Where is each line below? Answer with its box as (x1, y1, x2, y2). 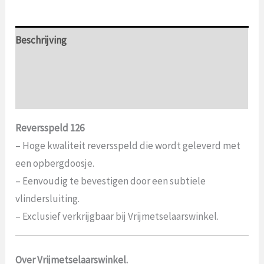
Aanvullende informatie (15, 61, 116, 74)
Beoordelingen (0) (15, 88, 93, 102)
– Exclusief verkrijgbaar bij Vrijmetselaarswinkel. (15, 210, 219, 223)
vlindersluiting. (15, 192, 80, 206)
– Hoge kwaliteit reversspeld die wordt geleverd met (15, 139, 241, 153)
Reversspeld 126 (15, 121, 85, 135)
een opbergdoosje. (15, 157, 95, 170)
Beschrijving (15, 33, 67, 47)
